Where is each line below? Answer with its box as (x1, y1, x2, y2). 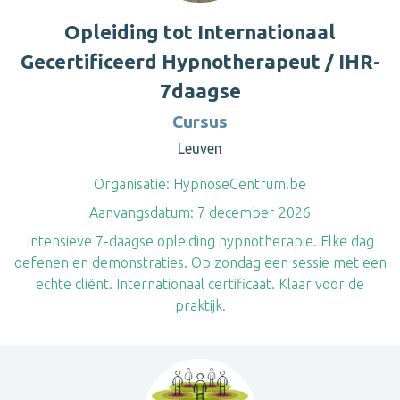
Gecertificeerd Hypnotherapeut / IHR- (20, 50, 380, 72)
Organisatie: (94, 176, 170, 192)
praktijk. (174, 297, 226, 313)
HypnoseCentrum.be (170, 176, 306, 192)
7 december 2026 (194, 204, 311, 221)
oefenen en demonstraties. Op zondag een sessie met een (13, 254, 387, 271)
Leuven (178, 140, 222, 156)
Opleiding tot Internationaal (64, 21, 336, 43)
